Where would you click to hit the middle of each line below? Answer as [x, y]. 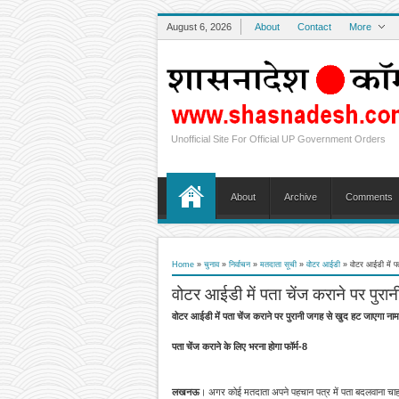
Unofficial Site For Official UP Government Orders [278, 138]
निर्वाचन [240, 264]
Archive [301, 196]
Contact [314, 27]
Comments [369, 196]
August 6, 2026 [199, 27]
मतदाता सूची [278, 264]
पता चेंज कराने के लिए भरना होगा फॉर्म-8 [240, 346]
